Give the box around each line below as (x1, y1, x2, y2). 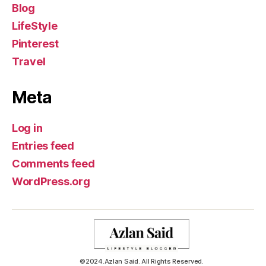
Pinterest (12, 37, 59, 50)
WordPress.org (12, 175, 90, 188)
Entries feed (12, 140, 74, 153)
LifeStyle (12, 20, 58, 33)
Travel (12, 55, 46, 68)
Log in (12, 122, 43, 135)
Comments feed (12, 157, 95, 170)
